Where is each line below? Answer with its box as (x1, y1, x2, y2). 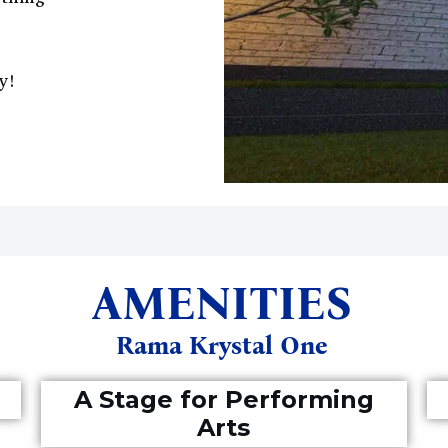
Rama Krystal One (115, 331, 328, 361)
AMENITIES (91, 276, 353, 331)
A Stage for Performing (73, 385, 374, 414)
